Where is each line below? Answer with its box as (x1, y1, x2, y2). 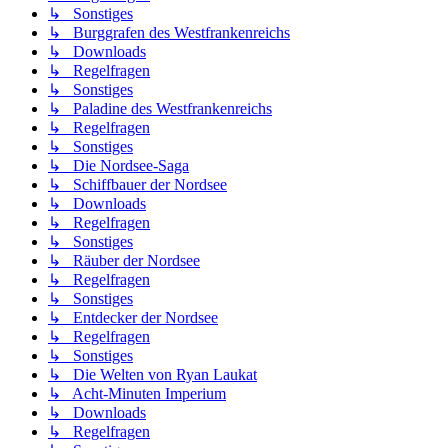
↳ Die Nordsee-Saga (48, 157, 189, 175)
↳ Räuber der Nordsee (48, 252, 200, 270)
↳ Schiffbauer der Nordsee (48, 176, 227, 194)
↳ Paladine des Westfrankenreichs (48, 100, 272, 118)
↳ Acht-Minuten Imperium (48, 385, 226, 403)
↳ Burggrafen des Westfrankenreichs (48, 24, 290, 42)
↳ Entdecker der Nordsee (48, 309, 218, 327)
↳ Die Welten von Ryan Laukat (48, 366, 257, 384)
